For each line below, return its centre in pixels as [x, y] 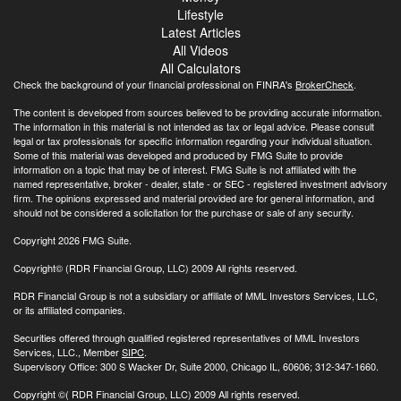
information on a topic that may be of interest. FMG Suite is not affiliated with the [185, 169]
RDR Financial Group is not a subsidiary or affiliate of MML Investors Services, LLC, [196, 295]
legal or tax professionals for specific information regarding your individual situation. [193, 140]
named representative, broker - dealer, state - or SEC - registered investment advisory [200, 183]
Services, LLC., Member [66, 351]
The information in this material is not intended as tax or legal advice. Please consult [194, 126]
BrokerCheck [324, 84]
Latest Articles [200, 32]
